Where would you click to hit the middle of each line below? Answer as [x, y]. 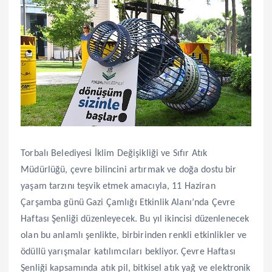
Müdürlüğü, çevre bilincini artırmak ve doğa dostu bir [129, 170]
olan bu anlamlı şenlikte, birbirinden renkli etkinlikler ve [134, 235]
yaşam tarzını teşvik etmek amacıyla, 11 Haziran [118, 186]
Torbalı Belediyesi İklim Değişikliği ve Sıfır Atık [114, 153]
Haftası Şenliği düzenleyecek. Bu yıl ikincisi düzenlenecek [135, 219]
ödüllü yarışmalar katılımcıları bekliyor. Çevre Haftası [128, 252]
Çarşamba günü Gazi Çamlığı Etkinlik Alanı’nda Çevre [128, 202]
